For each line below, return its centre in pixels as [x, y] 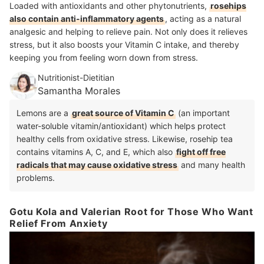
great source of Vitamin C [123, 113]
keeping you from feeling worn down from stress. [104, 58]
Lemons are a [44, 113]
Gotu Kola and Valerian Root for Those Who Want [131, 212]
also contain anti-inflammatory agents [87, 19]
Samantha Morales [79, 91]
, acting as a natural [203, 19]
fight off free [201, 152]
